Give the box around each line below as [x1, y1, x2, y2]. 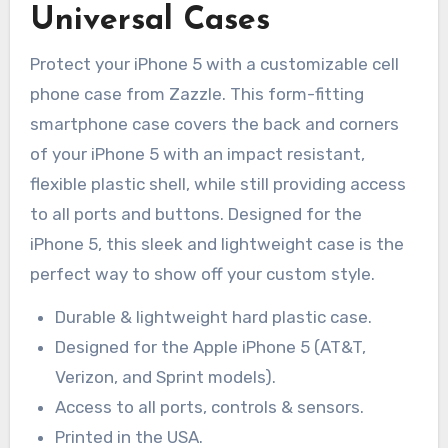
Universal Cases [29, 5, 270, 38]
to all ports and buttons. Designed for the [29, 203, 362, 224]
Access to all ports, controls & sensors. [55, 396, 365, 417]
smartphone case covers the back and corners [29, 113, 399, 134]
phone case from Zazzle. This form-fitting [29, 83, 364, 104]
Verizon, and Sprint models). [55, 366, 277, 387]
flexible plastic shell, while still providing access [29, 173, 406, 194]
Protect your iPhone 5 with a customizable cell [29, 53, 399, 74]
